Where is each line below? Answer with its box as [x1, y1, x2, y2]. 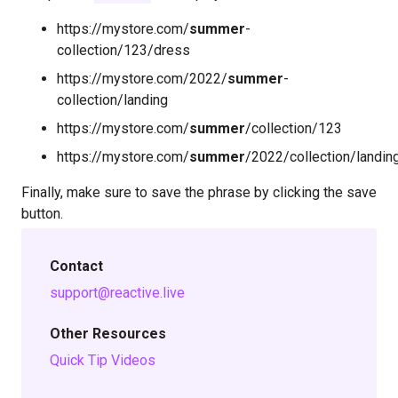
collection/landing [57, 91, 168, 108]
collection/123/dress [57, 41, 190, 59]
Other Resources [50, 324, 166, 342]
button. [21, 204, 63, 222]
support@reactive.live [50, 283, 185, 301]
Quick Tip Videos [50, 351, 155, 369]
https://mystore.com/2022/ [57, 69, 227, 87]
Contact [50, 257, 103, 275]
